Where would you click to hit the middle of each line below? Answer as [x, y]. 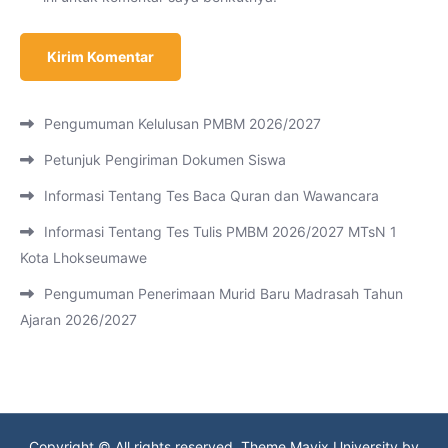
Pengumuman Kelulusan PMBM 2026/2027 [182, 123]
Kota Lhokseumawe [83, 257]
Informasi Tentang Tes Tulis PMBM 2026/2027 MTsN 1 [220, 231]
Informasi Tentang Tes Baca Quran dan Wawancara [211, 195]
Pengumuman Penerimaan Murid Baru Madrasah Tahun [223, 293]
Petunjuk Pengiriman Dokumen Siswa [165, 159]
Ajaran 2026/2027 [78, 319]
